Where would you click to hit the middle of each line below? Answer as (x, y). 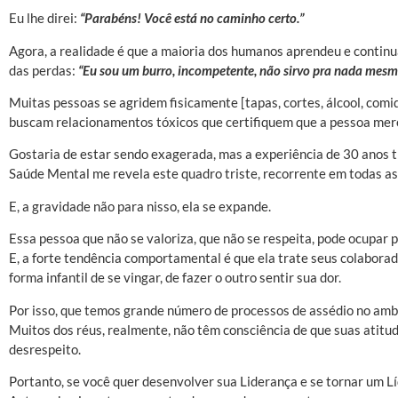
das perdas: (44, 70)
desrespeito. (45, 349)
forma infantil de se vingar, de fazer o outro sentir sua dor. (175, 278)
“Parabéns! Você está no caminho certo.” (192, 18)
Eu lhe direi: (44, 18)
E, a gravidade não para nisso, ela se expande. (140, 206)
